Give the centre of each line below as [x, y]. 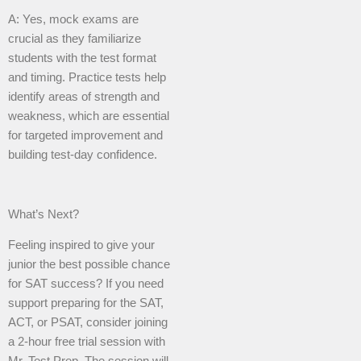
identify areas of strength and [84, 96]
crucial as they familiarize [75, 38]
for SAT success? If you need [86, 284]
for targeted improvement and [85, 135]
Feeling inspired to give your [81, 245]
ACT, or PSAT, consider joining [88, 323]
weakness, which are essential [89, 116]
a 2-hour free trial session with [87, 342]
